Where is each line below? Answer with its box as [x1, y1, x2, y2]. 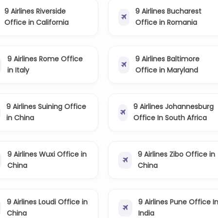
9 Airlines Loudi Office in [7, 197, 88, 207]
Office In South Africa [133, 113, 207, 123]
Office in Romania [135, 18, 197, 28]
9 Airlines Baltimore [135, 54, 200, 64]
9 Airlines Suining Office [6, 102, 86, 112]
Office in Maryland [135, 65, 198, 75]
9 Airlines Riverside [4, 6, 66, 17]
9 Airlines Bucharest [135, 6, 201, 17]
